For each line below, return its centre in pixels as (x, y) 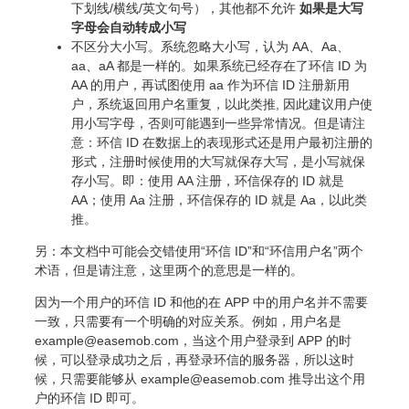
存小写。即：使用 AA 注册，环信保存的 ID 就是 (208, 181)
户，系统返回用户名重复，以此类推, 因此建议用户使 (222, 105)
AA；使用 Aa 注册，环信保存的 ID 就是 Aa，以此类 (219, 200)
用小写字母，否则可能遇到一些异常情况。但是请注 (218, 124)
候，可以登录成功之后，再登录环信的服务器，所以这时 (194, 360)
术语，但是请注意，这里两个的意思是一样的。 (169, 271)
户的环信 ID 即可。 (89, 399)
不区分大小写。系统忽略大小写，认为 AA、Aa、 (210, 47)
